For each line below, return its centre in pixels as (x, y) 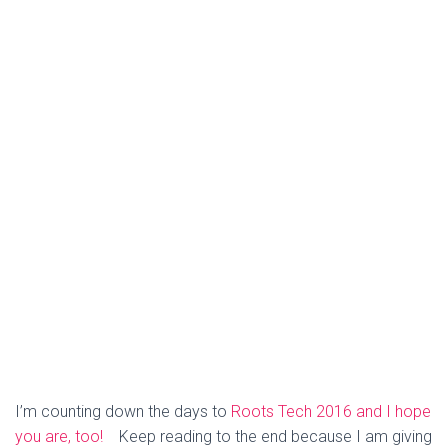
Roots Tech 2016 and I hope (331, 411)
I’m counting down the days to (123, 411)
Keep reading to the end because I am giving (271, 436)
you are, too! (63, 436)
